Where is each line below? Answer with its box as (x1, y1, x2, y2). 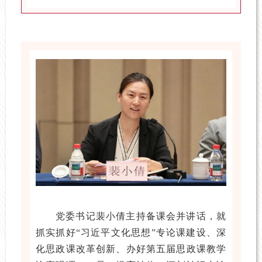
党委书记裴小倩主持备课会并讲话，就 (56, 211, 226, 222)
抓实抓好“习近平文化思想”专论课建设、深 (36, 227, 226, 238)
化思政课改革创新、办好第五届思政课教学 (36, 244, 226, 254)
